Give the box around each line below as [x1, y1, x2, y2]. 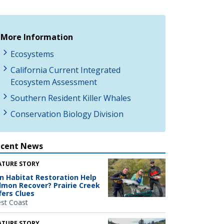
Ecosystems [10, 48, 54, 59]
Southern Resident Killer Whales [10, 92, 131, 103]
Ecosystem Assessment [10, 76, 97, 87]
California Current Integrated [10, 64, 120, 75]
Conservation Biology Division [10, 108, 123, 119]
